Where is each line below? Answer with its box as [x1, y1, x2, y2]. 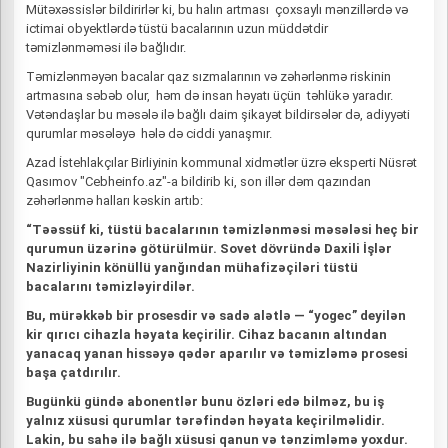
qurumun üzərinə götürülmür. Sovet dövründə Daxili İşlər [26, 241, 392, 256]
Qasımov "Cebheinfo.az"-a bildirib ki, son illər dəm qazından [26, 174, 371, 189]
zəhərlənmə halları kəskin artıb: [26, 193, 203, 208]
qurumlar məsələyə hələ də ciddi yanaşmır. [26, 126, 272, 141]
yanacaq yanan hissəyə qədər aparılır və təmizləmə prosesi [26, 346, 408, 361]
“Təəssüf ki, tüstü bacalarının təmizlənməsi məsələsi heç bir [26, 222, 419, 237]
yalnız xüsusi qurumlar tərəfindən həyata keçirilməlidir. [26, 413, 385, 428]
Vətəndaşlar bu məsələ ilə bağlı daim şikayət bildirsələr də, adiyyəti [26, 107, 410, 122]
